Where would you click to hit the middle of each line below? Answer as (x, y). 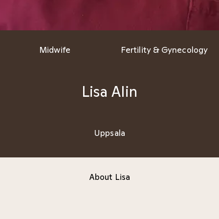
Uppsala (109, 133)
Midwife (55, 50)
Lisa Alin (109, 92)
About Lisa (109, 177)
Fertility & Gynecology (164, 50)
